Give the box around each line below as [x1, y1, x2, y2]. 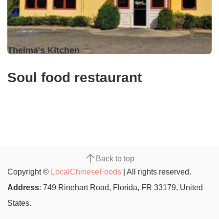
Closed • [7, 34, 37, 43]
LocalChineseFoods [51, 167, 121, 176]
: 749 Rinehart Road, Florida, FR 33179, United [39, 183, 203, 192]
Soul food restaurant [7, 70, 142, 85]
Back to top [95, 154, 134, 163]
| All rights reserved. [121, 167, 191, 176]
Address [7, 183, 39, 192]
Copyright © [7, 167, 51, 176]
